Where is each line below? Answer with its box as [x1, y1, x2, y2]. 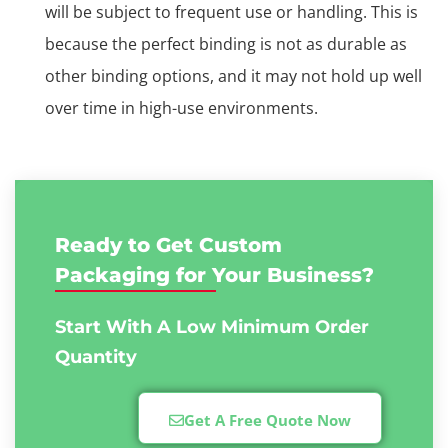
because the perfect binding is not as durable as [45, 33, 407, 55]
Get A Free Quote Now [184, 410, 352, 430]
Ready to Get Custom [55, 233, 282, 257]
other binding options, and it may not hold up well [45, 65, 422, 87]
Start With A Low [55, 316, 221, 338]
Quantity [55, 346, 137, 368]
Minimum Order [221, 316, 369, 338]
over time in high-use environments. [45, 97, 318, 119]
